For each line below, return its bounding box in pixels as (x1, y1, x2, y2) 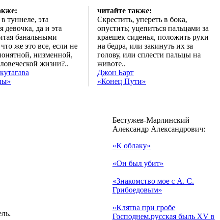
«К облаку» (112, 141, 151, 150)
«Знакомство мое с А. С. (112, 177, 194, 185)
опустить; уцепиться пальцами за (97, 24, 209, 32)
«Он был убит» (112, 159, 164, 167)
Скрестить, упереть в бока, (97, 15, 187, 24)
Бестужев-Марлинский (112, 116, 190, 124)
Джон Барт (97, 68, 134, 77)
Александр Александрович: (112, 125, 205, 133)
